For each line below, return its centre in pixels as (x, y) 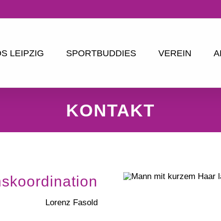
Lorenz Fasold (72, 203)
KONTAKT (110, 110)
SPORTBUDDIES (101, 53)
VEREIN (175, 53)
